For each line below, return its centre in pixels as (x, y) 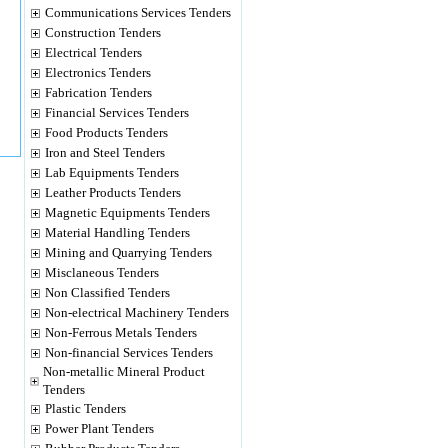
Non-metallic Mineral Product (124, 371)
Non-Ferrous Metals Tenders (121, 332)
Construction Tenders (103, 32)
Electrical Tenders (93, 52)
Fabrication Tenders (98, 92)
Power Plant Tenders (99, 428)
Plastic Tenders (85, 408)
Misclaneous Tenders (102, 272)
